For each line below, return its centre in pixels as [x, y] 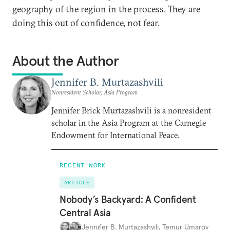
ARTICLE [77, 183]
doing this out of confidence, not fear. [86, 23]
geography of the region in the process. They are [106, 9]
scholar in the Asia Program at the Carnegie [129, 123]
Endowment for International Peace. [116, 135]
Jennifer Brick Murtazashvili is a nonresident [131, 110]
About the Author [66, 61]
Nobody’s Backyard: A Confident [128, 199]
